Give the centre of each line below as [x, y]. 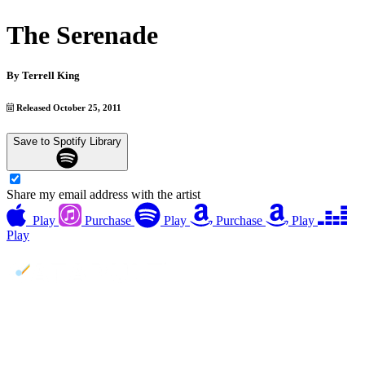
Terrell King [51, 75]
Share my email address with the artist [103, 195]
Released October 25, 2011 [68, 107]
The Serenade [82, 35]
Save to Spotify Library [67, 141]
